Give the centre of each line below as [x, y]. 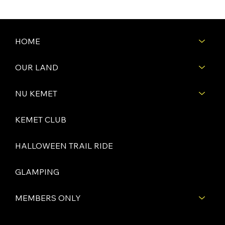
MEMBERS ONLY [48, 198]
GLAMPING [37, 172]
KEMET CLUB [41, 119]
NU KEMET [36, 93]
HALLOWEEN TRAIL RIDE [64, 145]
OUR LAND [37, 67]
